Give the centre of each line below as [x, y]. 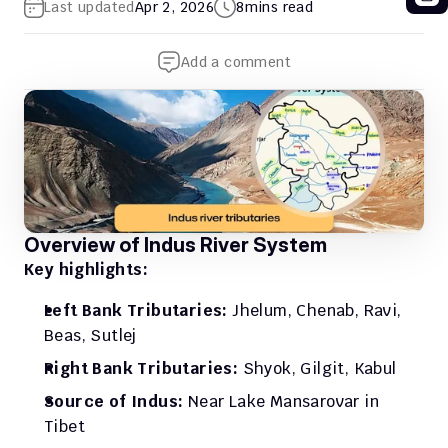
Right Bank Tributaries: [141, 368]
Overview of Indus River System [175, 245]
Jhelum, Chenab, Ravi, [317, 310]
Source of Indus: [116, 401]
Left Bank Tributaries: [138, 310]
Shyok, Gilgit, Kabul [317, 368]
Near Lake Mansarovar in [283, 401]
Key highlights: [86, 269]
